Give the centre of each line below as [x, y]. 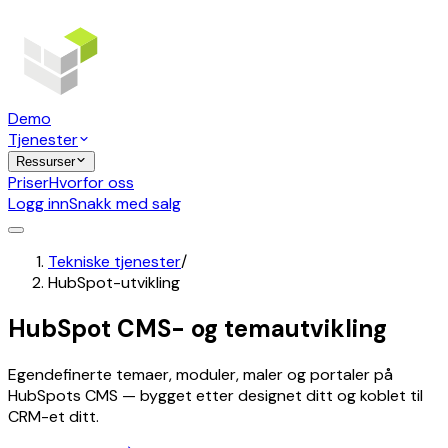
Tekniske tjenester [114, 262]
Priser [28, 183]
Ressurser [45, 162]
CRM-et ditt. [53, 417]
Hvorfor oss [91, 183]
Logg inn [38, 204]
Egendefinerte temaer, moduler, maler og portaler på [200, 375]
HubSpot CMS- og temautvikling [197, 329]
